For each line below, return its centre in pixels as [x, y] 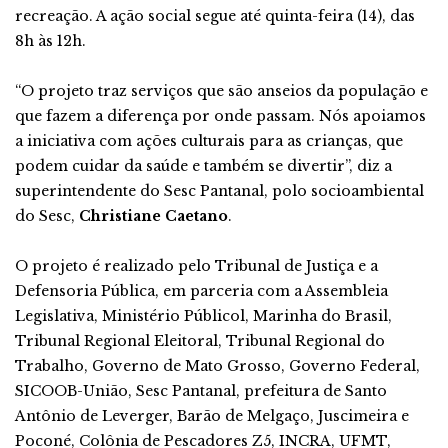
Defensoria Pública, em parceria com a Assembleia [201, 291]
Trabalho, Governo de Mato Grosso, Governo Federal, [217, 366]
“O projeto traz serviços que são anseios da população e [221, 91]
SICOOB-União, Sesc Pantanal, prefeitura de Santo [201, 391]
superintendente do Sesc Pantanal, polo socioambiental [219, 191]
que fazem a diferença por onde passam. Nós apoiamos [220, 116]
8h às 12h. [50, 41]
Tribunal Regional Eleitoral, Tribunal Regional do [200, 341]
